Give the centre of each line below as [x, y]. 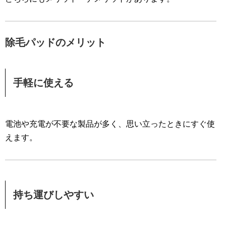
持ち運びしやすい [53, 195]
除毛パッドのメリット [55, 43]
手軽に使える [43, 83]
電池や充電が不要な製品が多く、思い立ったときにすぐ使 [110, 124]
